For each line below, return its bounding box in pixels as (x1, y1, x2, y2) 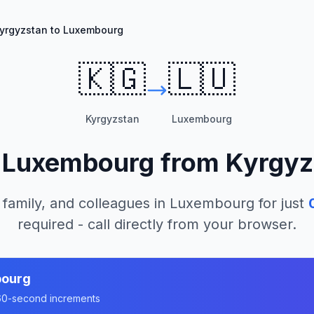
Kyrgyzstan (85, 113, 139, 125)
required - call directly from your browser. (18, 216, 296, 233)
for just (254, 195, 304, 212)
